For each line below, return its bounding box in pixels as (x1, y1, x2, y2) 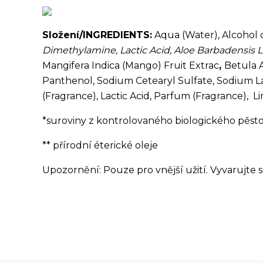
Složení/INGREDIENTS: (42, 29, 152, 41)
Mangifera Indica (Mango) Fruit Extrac (42, 60, 219, 71)
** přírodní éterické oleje (42, 140, 158, 151)
